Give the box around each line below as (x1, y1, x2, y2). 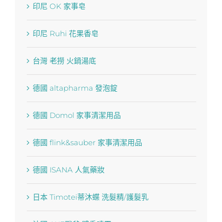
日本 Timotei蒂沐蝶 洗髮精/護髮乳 (32, 192, 149, 202)
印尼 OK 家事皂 (32, 1, 86, 11)
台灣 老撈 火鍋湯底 (32, 55, 96, 65)
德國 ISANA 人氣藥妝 (32, 165, 118, 174)
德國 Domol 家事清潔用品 (32, 110, 121, 120)
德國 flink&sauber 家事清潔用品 (32, 137, 142, 147)
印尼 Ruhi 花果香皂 (32, 28, 99, 38)
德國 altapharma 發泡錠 (32, 83, 131, 93)
